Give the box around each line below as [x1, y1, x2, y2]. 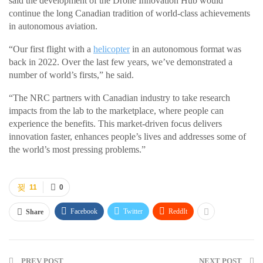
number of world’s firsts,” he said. [9, 69, 134, 80]
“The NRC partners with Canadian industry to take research [9, 92, 230, 103]
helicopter [93, 43, 130, 54]
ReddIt [168, 207, 187, 215]
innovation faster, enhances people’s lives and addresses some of [9, 131, 246, 141]
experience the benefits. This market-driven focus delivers [9, 118, 222, 129]
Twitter [123, 207, 143, 215]
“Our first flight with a [9, 43, 93, 54]
